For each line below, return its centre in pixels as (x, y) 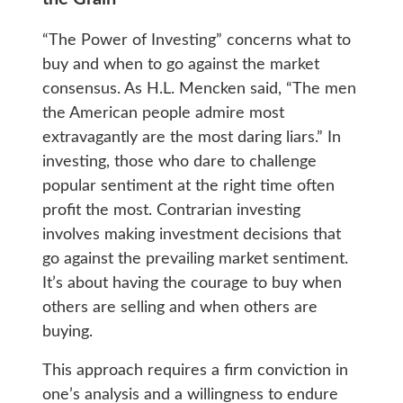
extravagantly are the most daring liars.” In (191, 137)
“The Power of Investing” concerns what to (196, 40)
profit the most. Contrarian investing (171, 210)
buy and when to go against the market (180, 64)
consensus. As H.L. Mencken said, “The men (199, 89)
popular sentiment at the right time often (188, 186)
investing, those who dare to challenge (179, 161)
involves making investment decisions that (191, 234)
